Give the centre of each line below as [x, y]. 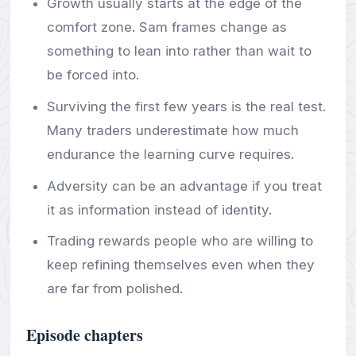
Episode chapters [85, 335]
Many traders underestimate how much [172, 130]
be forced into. [93, 75]
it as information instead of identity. [159, 209]
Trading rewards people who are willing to [180, 241]
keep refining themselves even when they [180, 265]
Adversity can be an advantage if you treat [184, 186]
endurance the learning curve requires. [170, 154]
